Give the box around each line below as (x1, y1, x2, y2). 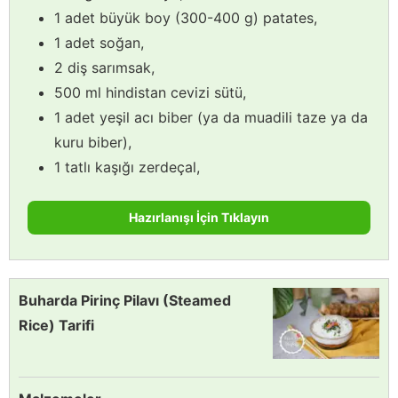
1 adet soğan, (54, 33, 144, 52)
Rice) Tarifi (19, 315, 94, 334)
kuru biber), (54, 132, 131, 151)
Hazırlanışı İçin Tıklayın (129, 209, 269, 225)
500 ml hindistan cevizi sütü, (54, 83, 246, 101)
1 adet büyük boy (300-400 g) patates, (54, 8, 317, 27)
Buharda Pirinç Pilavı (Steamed (19, 291, 231, 309)
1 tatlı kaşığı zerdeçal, (54, 157, 200, 176)
